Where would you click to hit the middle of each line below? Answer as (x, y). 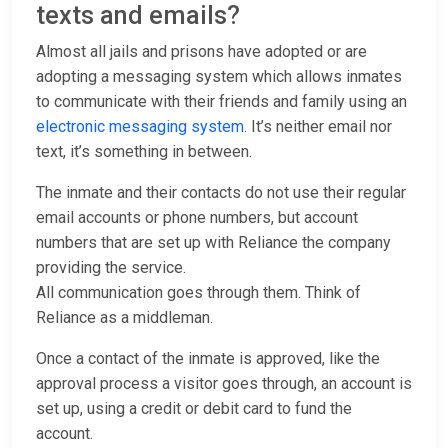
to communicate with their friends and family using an (221, 102)
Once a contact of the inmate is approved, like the (208, 359)
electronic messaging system (140, 127)
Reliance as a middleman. (124, 318)
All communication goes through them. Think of (198, 293)
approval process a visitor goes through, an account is (224, 384)
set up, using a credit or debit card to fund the (194, 409)
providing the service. (111, 268)
